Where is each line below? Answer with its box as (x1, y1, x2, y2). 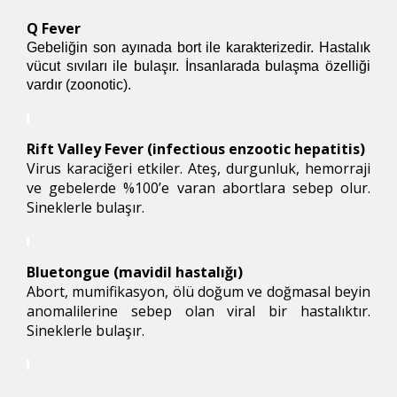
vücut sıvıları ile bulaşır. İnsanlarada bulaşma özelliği (27, 58, 370, 74)
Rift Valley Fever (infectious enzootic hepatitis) (27, 138, 365, 159)
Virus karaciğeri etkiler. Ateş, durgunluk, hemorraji (27, 158, 370, 178)
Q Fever (27, 18, 81, 38)
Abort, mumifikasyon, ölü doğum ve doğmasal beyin (27, 281, 370, 301)
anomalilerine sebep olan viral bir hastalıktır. (27, 300, 370, 321)
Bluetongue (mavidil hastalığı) (27, 261, 243, 282)
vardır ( (27, 76, 70, 92)
